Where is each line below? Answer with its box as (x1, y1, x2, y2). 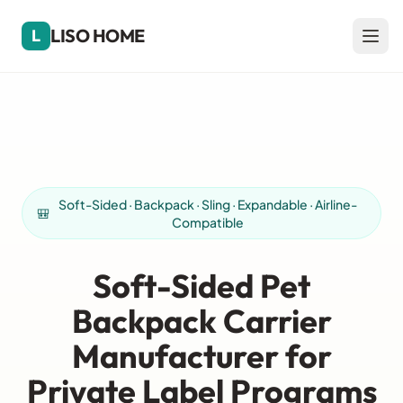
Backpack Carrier (71, 300, 332, 341)
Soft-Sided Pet (93, 265, 310, 306)
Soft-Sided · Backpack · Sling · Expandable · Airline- (58, 196, 357, 212)
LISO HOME (50, 24, 145, 47)
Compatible (172, 214, 244, 230)
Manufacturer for (71, 336, 332, 376)
